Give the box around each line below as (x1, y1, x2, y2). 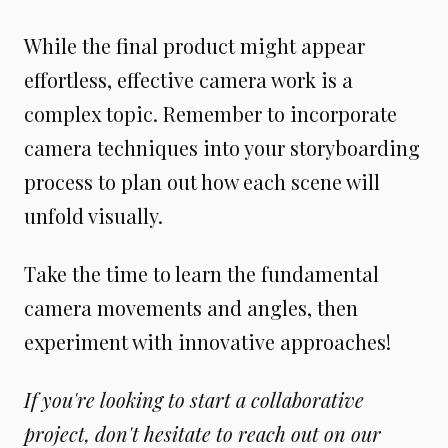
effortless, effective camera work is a (24, 66, 353, 93)
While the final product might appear (24, 32, 365, 59)
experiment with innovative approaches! (24, 328, 391, 355)
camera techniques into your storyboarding (24, 134, 420, 161)
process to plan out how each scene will (24, 168, 380, 195)
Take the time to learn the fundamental (24, 260, 379, 287)
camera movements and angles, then (24, 294, 358, 321)
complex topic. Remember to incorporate (24, 100, 397, 127)
